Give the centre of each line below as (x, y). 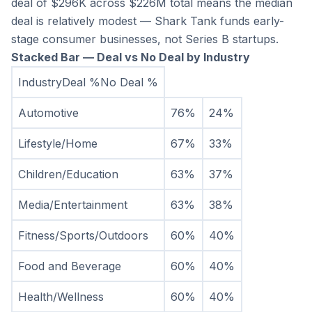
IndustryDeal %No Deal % (88, 83)
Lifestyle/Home (58, 144)
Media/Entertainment (73, 205)
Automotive (48, 113)
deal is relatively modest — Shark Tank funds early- (148, 21)
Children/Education (68, 174)
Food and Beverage (70, 266)
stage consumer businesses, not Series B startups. (145, 39)
